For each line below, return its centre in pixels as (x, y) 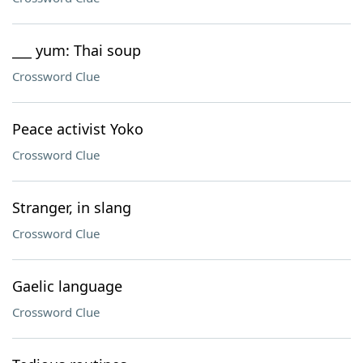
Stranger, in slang (72, 207)
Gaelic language (67, 286)
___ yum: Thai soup (77, 50)
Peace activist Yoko (78, 129)
